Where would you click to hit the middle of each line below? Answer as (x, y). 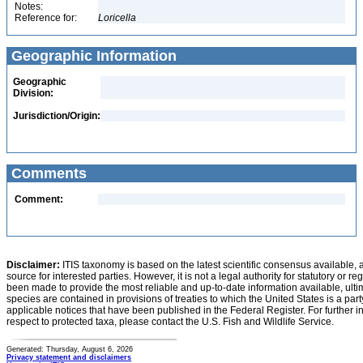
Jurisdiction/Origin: (57, 116)
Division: (33, 93)
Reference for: (46, 18)
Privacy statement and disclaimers (69, 357)
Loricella (117, 18)
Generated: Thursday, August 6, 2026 (70, 349)
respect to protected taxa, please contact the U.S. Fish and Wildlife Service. (170, 322)
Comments (47, 173)
